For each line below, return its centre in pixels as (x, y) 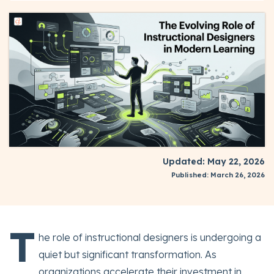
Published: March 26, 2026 (218, 175)
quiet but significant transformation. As (128, 255)
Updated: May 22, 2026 (214, 162)
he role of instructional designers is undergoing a (150, 238)
